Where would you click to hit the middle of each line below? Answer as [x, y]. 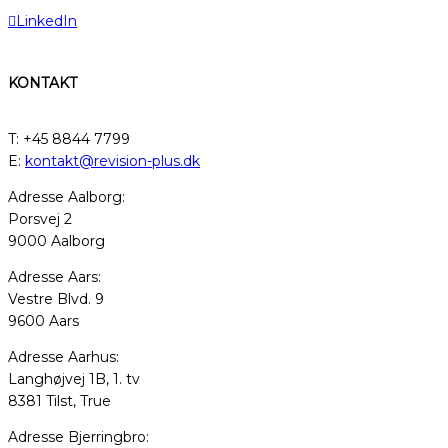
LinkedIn [46, 21]
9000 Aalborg [56, 240]
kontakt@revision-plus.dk [112, 160]
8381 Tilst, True [59, 400]
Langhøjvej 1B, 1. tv [74, 378]
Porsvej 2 [40, 218]
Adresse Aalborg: [66, 196]
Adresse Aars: [54, 276]
